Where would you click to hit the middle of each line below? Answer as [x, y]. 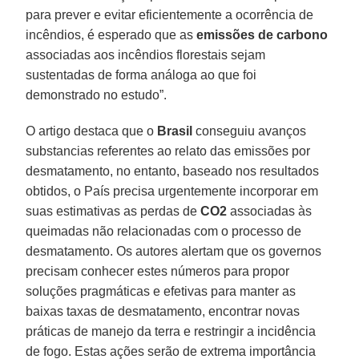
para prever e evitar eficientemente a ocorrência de [170, 14]
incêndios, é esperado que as [111, 34]
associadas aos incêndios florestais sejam [146, 54]
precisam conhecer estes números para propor [158, 271]
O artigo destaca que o [92, 131]
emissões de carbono [262, 34]
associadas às [270, 211]
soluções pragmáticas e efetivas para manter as [161, 291]
